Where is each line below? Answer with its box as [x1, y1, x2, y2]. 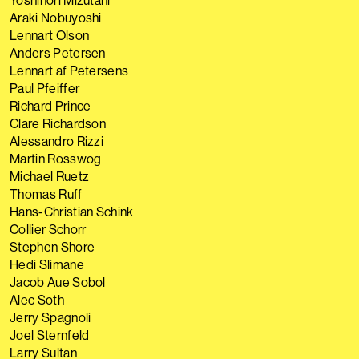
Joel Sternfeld [10, 327, 90, 343]
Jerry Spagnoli [10, 309, 91, 325]
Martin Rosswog [10, 151, 102, 167]
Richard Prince [10, 98, 91, 114]
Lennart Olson [10, 27, 90, 43]
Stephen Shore [10, 239, 95, 255]
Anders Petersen [10, 45, 106, 61]
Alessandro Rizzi [10, 133, 104, 149]
